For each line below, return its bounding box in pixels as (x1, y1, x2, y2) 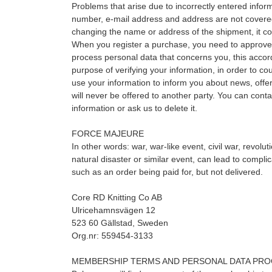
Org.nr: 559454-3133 (71, 231, 153, 240)
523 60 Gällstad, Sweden (71, 218, 168, 228)
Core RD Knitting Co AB (71, 192, 162, 202)
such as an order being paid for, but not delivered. (71, 167, 263, 177)
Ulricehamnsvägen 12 (71, 205, 155, 215)
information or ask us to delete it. (71, 103, 197, 113)
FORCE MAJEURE (71, 129, 144, 138)
